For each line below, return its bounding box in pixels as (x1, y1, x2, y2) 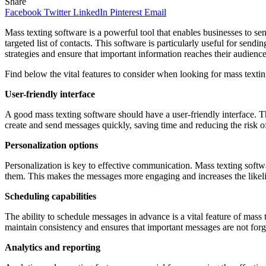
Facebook (5, 7, 42, 17)
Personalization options (5, 140, 100, 150)
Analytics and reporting (5, 242, 103, 252)
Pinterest (110, 7, 142, 17)
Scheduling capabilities (5, 191, 99, 201)
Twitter (44, 7, 71, 17)
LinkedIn (73, 7, 107, 17)
